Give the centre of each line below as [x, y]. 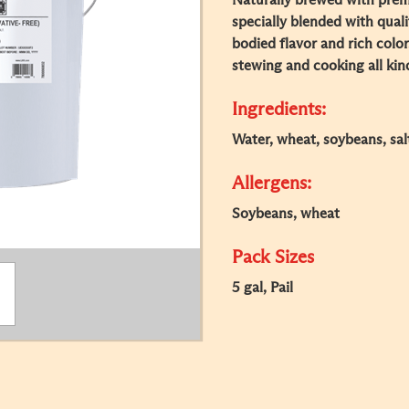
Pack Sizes [273, 257]
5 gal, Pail [262, 288]
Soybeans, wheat [286, 214]
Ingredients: [279, 110]
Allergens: [272, 184]
